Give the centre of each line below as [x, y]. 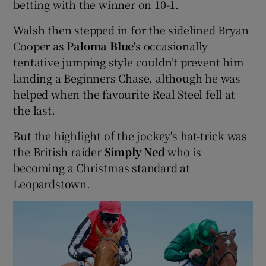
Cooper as [40, 45]
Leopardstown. [52, 183]
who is [183, 151]
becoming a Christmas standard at [102, 167]
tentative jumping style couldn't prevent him [129, 61]
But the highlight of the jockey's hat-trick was [130, 135]
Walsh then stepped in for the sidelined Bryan [131, 29]
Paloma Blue [100, 45]
